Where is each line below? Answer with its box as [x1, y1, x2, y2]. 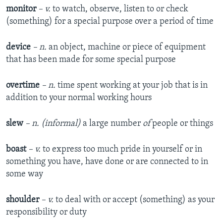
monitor [6, 4, 38, 14]
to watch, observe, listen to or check [51, 4, 188, 14]
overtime [6, 81, 42, 91]
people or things [150, 119, 213, 129]
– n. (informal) [25, 119, 83, 129]
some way [6, 169, 43, 179]
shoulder [6, 195, 41, 205]
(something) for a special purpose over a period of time [6, 17, 214, 27]
